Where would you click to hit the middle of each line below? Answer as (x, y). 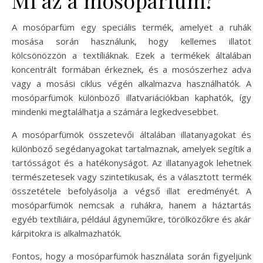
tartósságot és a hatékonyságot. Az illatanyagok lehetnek (131, 162)
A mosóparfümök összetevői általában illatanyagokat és (131, 134)
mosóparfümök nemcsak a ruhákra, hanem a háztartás (131, 205)
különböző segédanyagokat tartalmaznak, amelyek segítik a (131, 148)
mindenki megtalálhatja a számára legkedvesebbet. (115, 111)
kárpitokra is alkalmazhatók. (67, 233)
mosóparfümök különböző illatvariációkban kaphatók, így (131, 97)
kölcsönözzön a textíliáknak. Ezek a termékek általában (131, 55)
